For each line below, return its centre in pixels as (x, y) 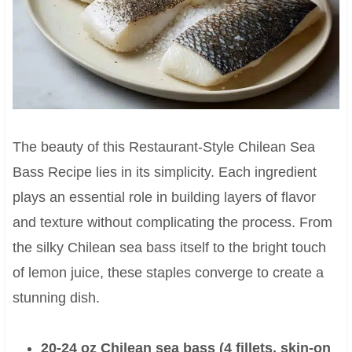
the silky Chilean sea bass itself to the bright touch (169, 248)
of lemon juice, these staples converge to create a (168, 273)
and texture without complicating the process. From (172, 223)
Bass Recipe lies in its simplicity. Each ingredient (164, 172)
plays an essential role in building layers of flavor (164, 198)
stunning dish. (56, 298)
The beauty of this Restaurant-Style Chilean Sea (163, 147)
